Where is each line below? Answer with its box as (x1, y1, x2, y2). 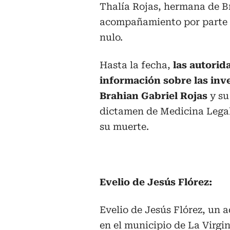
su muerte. (100, 121, 149, 132)
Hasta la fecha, (100, 59, 173, 70)
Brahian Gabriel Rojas (100, 90, 207, 101)
